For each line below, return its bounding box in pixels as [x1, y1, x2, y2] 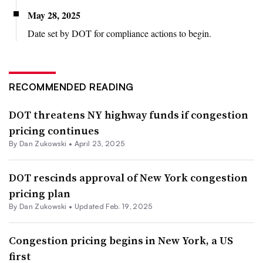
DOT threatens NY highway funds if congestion [9, 107, 248, 122]
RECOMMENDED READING [9, 80, 134, 93]
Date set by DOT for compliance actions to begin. [28, 26, 211, 39]
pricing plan [9, 186, 70, 201]
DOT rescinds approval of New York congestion [9, 170, 248, 185]
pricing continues [9, 123, 99, 138]
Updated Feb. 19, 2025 [74, 201, 153, 211]
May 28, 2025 [28, 8, 80, 22]
